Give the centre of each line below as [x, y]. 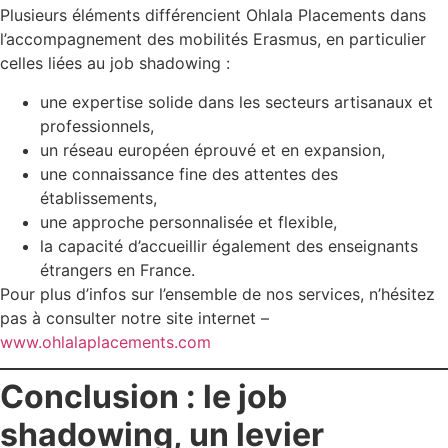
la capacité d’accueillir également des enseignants [229, 245]
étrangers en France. [117, 269]
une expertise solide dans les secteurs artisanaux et [236, 101]
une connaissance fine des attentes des [189, 173]
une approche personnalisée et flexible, [188, 221]
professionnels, [97, 125]
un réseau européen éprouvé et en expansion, [212, 149]
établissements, [98, 197]
